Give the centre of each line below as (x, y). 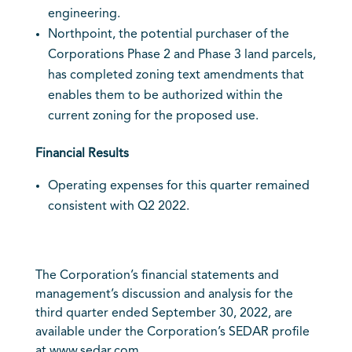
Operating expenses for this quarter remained (178, 186)
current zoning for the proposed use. (153, 116)
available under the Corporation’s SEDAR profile (172, 332)
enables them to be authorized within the (165, 96)
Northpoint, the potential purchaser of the (168, 35)
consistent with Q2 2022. (118, 207)
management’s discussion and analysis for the (164, 295)
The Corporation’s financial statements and (157, 276)
